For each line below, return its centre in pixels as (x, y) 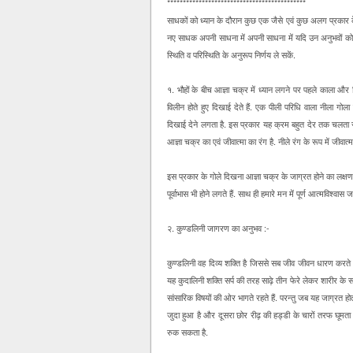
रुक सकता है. (188, 332)
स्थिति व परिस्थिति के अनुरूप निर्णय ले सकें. (231, 54)
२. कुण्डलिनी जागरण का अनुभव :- (218, 228)
